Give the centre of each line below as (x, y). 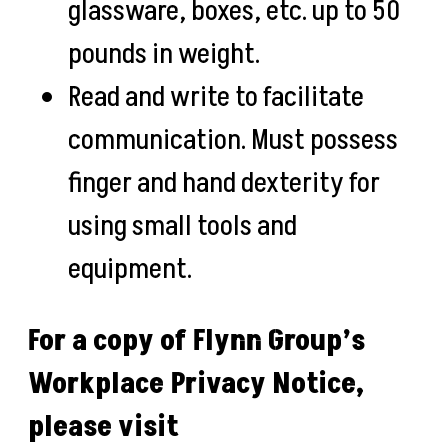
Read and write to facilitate (216, 96)
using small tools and (182, 225)
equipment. (132, 268)
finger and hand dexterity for (224, 182)
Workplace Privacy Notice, (196, 383)
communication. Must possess (233, 139)
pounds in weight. (166, 53)
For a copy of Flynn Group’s (196, 340)
